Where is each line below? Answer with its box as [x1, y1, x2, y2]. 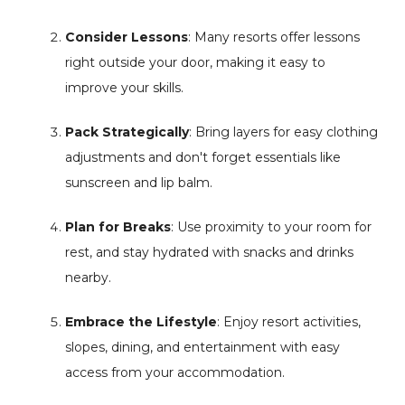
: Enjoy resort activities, [217, 314, 361, 330]
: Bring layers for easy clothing [189, 124, 378, 140]
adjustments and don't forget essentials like [65, 149, 341, 165]
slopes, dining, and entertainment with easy [65, 339, 340, 355]
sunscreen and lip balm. [65, 174, 212, 191]
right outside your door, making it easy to [65, 54, 325, 71]
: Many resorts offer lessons [188, 29, 360, 45]
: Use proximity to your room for [171, 219, 372, 235]
